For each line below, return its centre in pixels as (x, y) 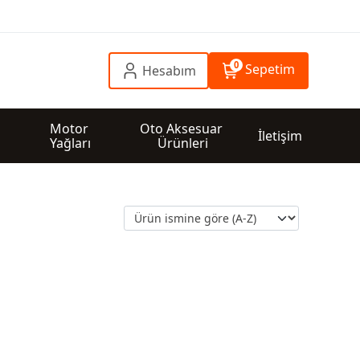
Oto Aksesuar (183, 129)
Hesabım (169, 71)
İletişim (280, 136)
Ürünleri (183, 143)
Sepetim (270, 69)
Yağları (71, 143)
